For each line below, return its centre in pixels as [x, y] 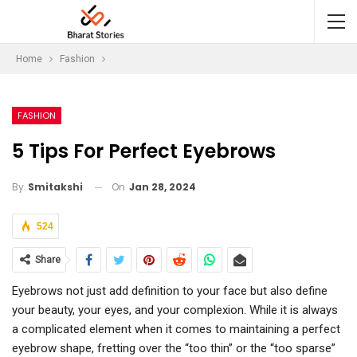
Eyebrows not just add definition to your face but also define [170, 291]
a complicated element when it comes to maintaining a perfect [176, 330]
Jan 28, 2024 [163, 186]
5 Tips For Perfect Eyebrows [144, 151]
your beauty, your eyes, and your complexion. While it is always [175, 310]
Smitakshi [55, 187]
